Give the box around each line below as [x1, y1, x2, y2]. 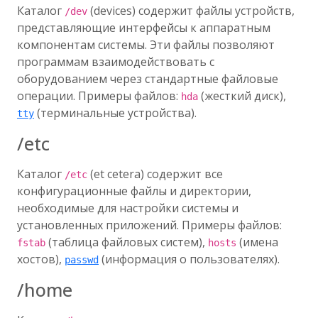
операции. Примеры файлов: [17, 88, 181, 104]
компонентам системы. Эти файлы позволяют [17, 37, 275, 53]
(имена [236, 234, 278, 250]
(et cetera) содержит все [87, 166, 223, 182]
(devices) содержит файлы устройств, [87, 3, 295, 18]
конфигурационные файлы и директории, [17, 183, 251, 199]
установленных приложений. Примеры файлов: [17, 217, 282, 233]
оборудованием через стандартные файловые [17, 71, 278, 87]
